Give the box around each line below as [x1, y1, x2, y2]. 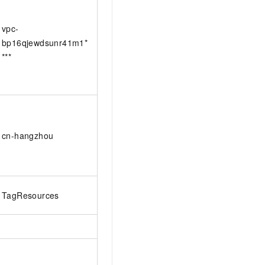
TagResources [2, 189, 59, 201]
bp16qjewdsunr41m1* [2, 36, 88, 49]
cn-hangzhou [2, 129, 54, 141]
